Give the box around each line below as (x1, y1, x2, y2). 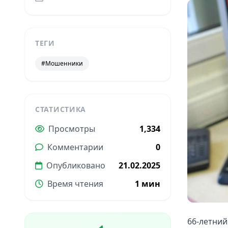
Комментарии (47, 141, 103, 153)
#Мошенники (41, 59, 83, 68)
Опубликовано (46, 160, 105, 171)
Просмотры (48, 123, 95, 134)
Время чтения (47, 178, 103, 189)
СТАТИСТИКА (35, 104, 86, 114)
